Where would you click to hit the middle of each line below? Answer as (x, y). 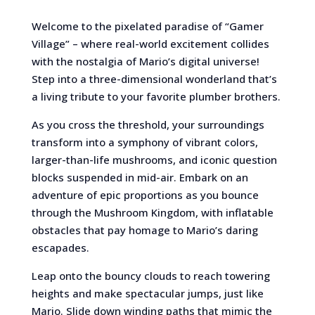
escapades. (60, 247)
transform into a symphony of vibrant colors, (144, 142)
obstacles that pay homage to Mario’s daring (144, 230)
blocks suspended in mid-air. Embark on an (140, 177)
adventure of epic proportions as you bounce (145, 195)
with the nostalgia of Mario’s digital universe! (145, 61)
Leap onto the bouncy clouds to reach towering (150, 276)
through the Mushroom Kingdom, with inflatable (152, 212)
